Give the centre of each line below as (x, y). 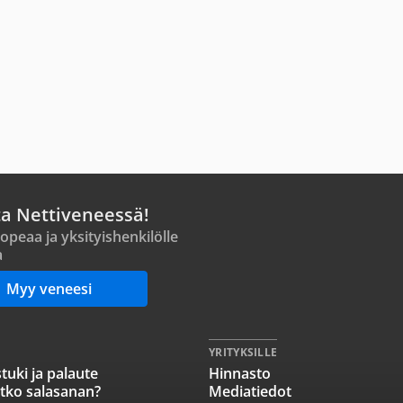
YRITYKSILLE (243, 352)
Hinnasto (240, 373)
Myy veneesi (49, 289)
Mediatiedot (250, 391)
